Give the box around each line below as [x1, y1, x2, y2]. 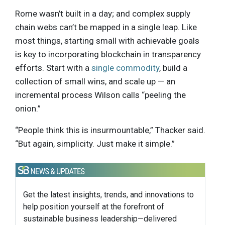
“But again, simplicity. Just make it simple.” [15, 138, 175, 149]
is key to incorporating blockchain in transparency [15, 49, 201, 59]
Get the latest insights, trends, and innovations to [23, 189, 194, 199]
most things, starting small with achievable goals [15, 35, 199, 46]
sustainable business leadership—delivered [23, 213, 177, 223]
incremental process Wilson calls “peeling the [15, 89, 186, 100]
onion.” [15, 103, 41, 114]
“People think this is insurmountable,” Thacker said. [15, 125, 205, 135]
